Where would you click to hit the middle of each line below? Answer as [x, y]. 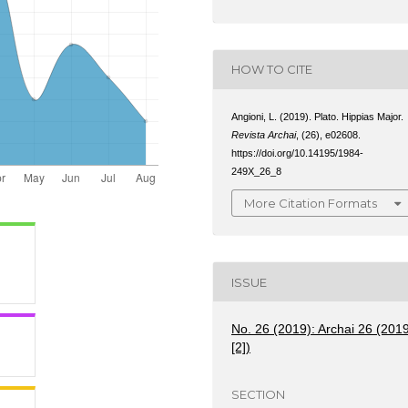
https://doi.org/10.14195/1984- [298, 153]
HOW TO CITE [272, 70]
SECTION [259, 394]
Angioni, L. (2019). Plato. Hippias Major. [318, 116]
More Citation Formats [311, 204]
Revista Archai [264, 134]
